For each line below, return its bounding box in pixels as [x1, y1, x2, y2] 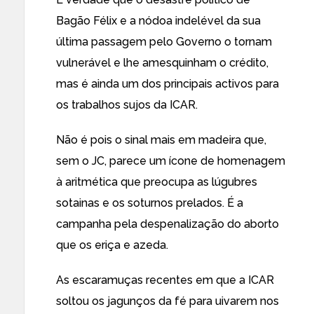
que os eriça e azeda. [56, 238, 168, 252]
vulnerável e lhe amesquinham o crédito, [56, 56, 268, 69]
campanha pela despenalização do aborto [56, 217, 279, 231]
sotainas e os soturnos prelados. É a [56, 196, 243, 210]
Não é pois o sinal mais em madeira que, [56, 133, 266, 146]
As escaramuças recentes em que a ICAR [56, 273, 274, 287]
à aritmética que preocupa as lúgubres [56, 175, 257, 189]
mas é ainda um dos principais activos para [56, 77, 279, 90]
